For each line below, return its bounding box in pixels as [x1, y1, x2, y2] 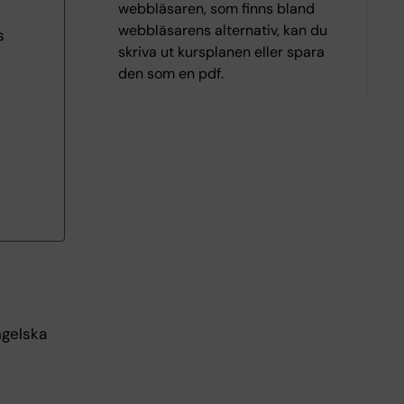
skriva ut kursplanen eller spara [117, 42, 325, 61]
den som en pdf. [117, 64, 224, 83]
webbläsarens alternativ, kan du [117, 21, 327, 40]
